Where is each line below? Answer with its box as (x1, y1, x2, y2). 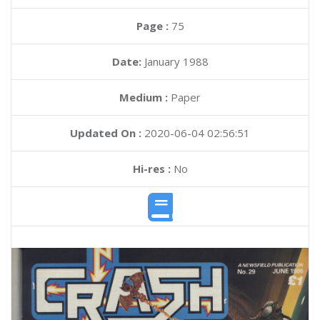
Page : (136, 19, 171, 33)
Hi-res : (132, 161, 171, 176)
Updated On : (70, 126, 141, 140)
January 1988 (144, 54, 209, 69)
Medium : (119, 90, 168, 104)
